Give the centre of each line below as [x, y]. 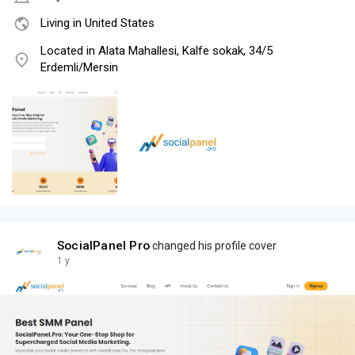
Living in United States [97, 23]
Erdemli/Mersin [79, 68]
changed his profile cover [213, 246]
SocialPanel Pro [103, 246]
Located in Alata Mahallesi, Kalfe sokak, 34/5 [157, 51]
